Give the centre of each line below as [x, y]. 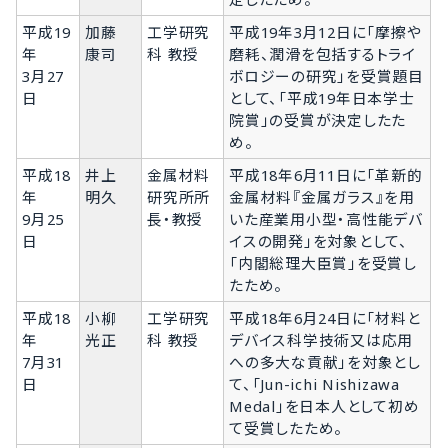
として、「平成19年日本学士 [322, 97]
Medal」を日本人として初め [324, 405]
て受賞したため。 [286, 427]
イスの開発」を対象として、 [318, 240]
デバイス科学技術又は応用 [321, 339]
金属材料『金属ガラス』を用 [322, 196]
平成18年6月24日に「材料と [325, 317]
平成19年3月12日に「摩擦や [325, 31]
